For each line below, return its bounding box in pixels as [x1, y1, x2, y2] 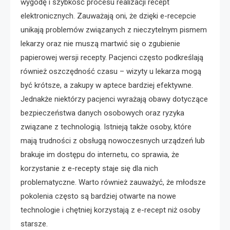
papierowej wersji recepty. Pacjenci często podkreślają [21, 52, 203, 62]
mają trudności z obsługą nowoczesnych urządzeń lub [21, 136, 205, 145]
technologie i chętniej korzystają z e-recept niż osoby [21, 205, 200, 215]
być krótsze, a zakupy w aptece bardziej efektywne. [21, 80, 193, 90]
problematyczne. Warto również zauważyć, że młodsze [21, 177, 206, 187]
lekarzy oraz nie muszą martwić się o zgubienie [21, 39, 180, 48]
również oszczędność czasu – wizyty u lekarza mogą [21, 66, 201, 76]
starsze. [21, 219, 48, 228]
